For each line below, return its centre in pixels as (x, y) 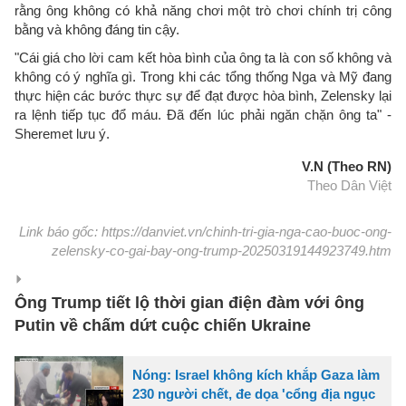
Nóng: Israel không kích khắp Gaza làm (256, 374)
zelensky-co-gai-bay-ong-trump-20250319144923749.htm (222, 250)
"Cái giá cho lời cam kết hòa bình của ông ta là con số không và (203, 57)
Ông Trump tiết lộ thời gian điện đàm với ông (189, 302)
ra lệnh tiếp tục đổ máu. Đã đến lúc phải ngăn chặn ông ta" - (203, 114)
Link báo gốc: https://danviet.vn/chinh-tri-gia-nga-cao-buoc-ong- (205, 231)
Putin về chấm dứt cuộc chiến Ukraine (163, 325)
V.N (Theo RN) (347, 166)
